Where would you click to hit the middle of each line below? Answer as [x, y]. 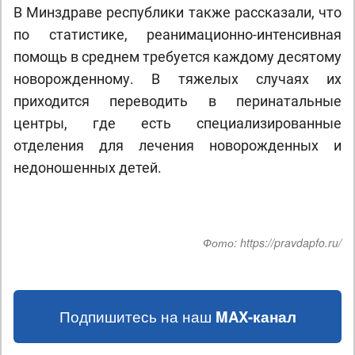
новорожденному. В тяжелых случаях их [177, 79]
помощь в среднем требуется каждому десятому [177, 57]
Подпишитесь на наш [137, 316]
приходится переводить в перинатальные [177, 101]
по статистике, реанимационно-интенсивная [177, 34]
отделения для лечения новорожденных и [177, 145]
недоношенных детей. [88, 168]
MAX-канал [256, 317]
